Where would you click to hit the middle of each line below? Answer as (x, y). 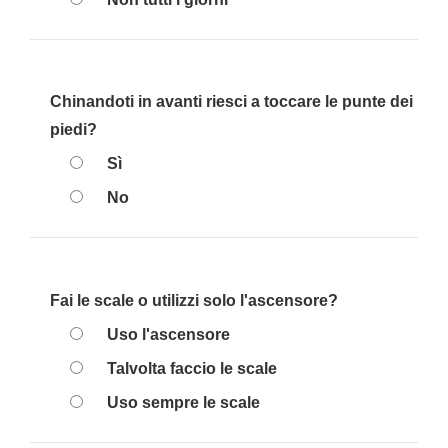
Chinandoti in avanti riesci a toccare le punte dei (231, 101)
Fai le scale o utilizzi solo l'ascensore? (194, 300)
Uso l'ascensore (168, 334)
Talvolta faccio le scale (192, 368)
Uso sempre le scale (183, 402)
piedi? (73, 129)
